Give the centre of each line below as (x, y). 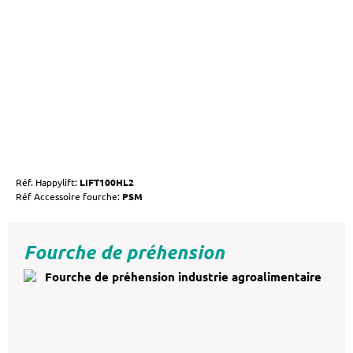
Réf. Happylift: (48, 182)
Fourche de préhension (124, 252)
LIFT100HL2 (107, 182)
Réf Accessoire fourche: (69, 197)
